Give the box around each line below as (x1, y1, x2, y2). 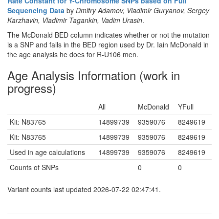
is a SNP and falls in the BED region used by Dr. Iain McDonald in (7, 40, 209, 49)
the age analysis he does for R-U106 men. (7, 49, 138, 59)
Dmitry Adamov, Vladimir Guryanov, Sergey (76, 5, 209, 15)
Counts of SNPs (10, 162, 59, 172)
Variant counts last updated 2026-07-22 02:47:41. (7, 184, 161, 194)
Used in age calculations (10, 147, 85, 157)
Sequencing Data (7, 5, 65, 15)
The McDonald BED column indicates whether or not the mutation (7, 30, 210, 40)
